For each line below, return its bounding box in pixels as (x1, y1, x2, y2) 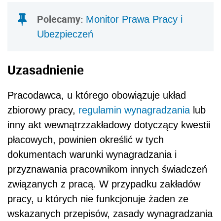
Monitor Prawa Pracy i (86, 14, 183, 25)
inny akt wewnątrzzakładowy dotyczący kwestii (7, 119, 210, 131)
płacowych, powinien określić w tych (7, 134, 164, 146)
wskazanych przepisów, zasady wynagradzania (7, 208, 213, 220)
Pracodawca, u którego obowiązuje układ (7, 90, 186, 101)
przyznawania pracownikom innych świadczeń (7, 164, 207, 175)
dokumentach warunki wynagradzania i (7, 149, 177, 160)
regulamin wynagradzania (78, 105, 190, 116)
